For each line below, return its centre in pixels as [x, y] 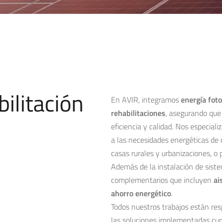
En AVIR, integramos [146, 100]
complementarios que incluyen [162, 180]
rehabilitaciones [138, 113]
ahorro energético [141, 193]
